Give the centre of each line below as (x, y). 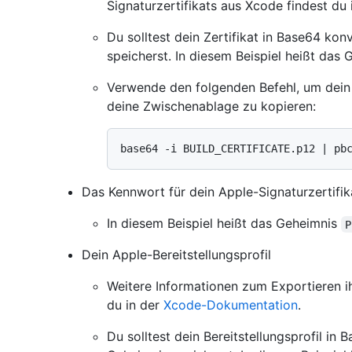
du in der (135, 305)
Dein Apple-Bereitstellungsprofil (176, 255)
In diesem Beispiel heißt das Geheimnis (224, 224)
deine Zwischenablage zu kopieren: (211, 106)
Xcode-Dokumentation (231, 305)
